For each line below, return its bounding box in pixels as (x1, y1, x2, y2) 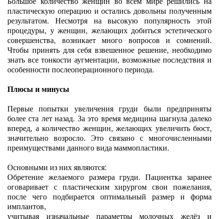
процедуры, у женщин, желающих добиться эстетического (7, 24, 212, 36)
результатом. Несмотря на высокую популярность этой (7, 15, 212, 26)
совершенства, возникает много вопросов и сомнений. (7, 34, 212, 45)
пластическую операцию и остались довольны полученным (7, 5, 212, 16)
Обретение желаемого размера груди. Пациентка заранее (7, 171, 212, 182)
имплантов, (7, 200, 48, 212)
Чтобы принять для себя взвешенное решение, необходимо (7, 44, 212, 55)
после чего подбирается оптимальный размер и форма (7, 191, 212, 202)
